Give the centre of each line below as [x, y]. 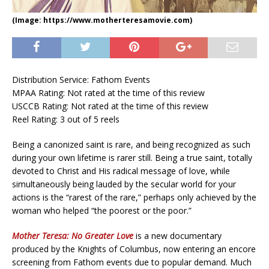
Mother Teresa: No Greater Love [73, 235]
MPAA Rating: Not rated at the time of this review [108, 92]
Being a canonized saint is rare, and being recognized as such [131, 144]
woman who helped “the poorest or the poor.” [102, 210]
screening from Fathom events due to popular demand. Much [132, 262]
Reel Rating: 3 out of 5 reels [66, 119]
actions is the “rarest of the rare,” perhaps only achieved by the [134, 197]
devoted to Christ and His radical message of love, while [121, 171]
